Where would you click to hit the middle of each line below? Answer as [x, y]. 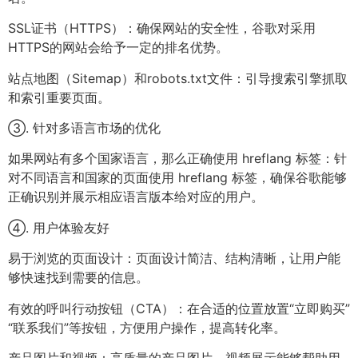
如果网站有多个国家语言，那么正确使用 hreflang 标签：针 [177, 159]
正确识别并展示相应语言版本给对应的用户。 [136, 197]
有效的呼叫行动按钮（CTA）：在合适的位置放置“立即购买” [179, 308]
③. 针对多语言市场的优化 [84, 127]
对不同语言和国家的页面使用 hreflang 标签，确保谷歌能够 [177, 178]
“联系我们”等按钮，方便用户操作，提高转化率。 [147, 327]
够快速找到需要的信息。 [78, 278]
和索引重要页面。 [59, 97]
